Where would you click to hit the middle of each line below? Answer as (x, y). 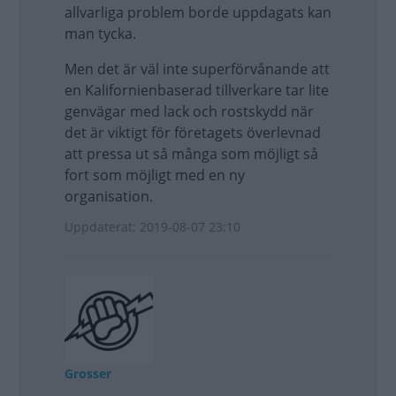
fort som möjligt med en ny (155, 175)
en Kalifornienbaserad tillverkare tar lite (197, 90)
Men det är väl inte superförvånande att (197, 69)
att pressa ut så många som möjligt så (191, 154)
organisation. (109, 196)
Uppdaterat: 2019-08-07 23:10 (152, 227)
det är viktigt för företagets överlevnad (193, 133)
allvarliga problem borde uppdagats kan (198, 12)
